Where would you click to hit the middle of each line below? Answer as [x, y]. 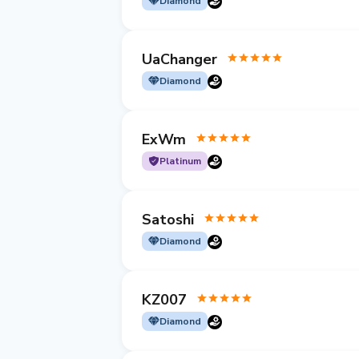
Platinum [180, 161]
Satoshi [168, 219]
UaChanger [179, 59]
